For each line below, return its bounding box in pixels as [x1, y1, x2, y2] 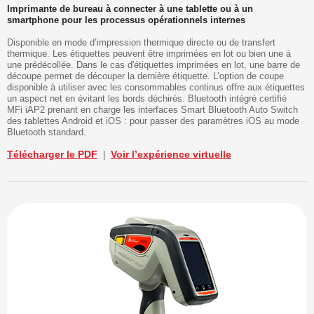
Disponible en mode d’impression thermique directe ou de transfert [7, 37, 275, 48]
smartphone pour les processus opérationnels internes [7, 15, 245, 26]
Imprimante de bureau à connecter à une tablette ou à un [7, 4, 253, 15]
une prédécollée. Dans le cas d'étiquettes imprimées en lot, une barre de [7, 60, 300, 71]
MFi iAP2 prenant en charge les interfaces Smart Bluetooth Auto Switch [7, 104, 298, 116]
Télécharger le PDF [7, 149, 97, 161]
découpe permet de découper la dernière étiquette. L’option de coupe [7, 71, 284, 82]
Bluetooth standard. [7, 127, 86, 138]
